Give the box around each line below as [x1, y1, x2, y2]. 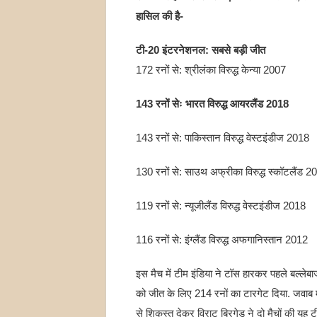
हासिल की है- [135, 10, 183, 23]
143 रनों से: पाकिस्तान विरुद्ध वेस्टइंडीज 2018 [135, 132, 309, 144]
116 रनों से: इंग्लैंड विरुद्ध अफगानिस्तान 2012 [135, 234, 308, 246]
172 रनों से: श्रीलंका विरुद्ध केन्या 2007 [135, 64, 286, 76]
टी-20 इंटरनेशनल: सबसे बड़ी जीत [135, 44, 265, 57]
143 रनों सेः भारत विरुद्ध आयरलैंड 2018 [135, 98, 289, 110]
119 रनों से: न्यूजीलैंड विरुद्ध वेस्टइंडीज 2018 [135, 200, 306, 212]
